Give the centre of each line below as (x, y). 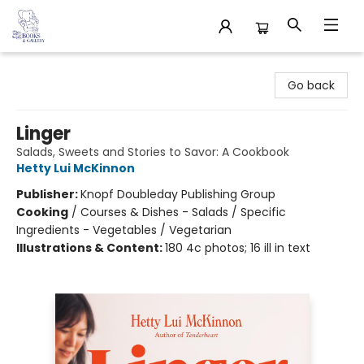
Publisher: (48, 194)
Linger (43, 134)
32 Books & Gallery (64, 67)
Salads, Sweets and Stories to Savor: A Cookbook (153, 152)
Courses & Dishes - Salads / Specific (183, 212)
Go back (311, 85)
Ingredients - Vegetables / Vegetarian (124, 230)
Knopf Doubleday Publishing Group (178, 194)
